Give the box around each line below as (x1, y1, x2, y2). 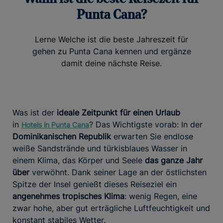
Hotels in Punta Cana (21, 120, 89, 129)
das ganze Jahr (145, 155, 203, 166)
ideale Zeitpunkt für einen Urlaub (57, 108, 180, 118)
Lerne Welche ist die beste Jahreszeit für (35, 34, 188, 45)
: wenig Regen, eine (124, 191, 197, 202)
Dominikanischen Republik (12, 131, 111, 142)
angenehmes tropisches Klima (12, 191, 124, 202)
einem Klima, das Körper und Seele (12, 155, 145, 166)
